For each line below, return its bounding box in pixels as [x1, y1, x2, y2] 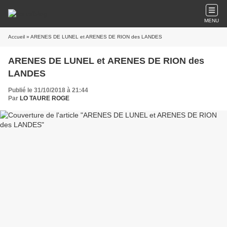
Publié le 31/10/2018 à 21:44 [8, 87, 88, 94]
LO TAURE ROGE [20, 95, 69, 102]
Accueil [8, 34, 25, 40]
